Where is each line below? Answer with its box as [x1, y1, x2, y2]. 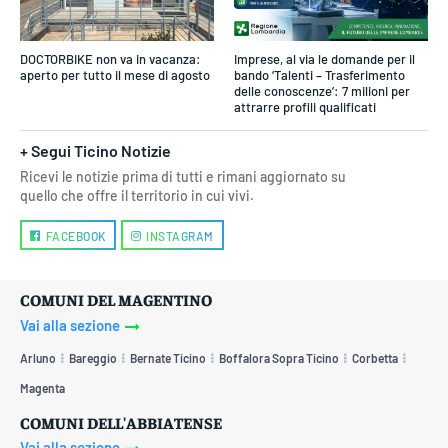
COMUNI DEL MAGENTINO [20, 289, 212, 310]
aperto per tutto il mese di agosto [20, 67, 210, 84]
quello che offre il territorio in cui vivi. [20, 187, 254, 205]
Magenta [20, 380, 65, 395]
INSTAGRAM [146, 229, 214, 244]
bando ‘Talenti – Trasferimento [234, 67, 405, 84]
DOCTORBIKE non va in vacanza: [20, 51, 201, 68]
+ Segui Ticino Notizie [20, 141, 171, 161]
